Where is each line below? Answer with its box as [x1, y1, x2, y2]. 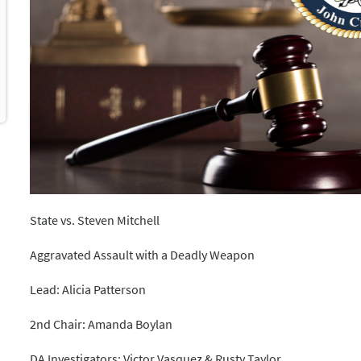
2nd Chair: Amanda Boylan [30, 316, 173, 333]
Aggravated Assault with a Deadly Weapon [30, 246, 255, 263]
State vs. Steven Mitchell [30, 211, 160, 228]
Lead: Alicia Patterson [30, 280, 147, 297]
